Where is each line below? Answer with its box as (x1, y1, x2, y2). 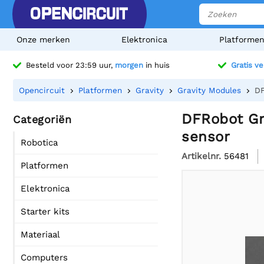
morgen (115, 61, 143, 70)
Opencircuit (19, 85, 65, 95)
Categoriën (13, 113, 71, 126)
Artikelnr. (181, 150, 221, 161)
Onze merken (16, 35, 70, 44)
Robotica (21, 137, 58, 148)
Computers (21, 252, 68, 263)
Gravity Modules (177, 85, 241, 95)
